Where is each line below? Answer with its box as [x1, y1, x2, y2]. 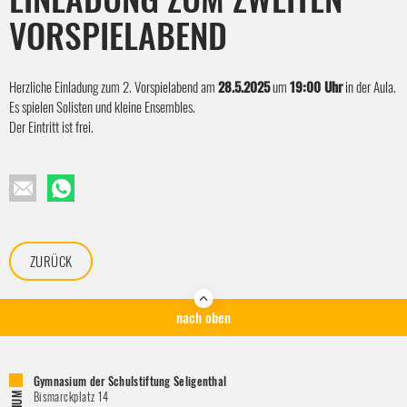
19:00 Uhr [290, 75, 342, 96]
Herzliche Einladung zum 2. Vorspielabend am [9, 75, 218, 96]
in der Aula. [342, 75, 396, 96]
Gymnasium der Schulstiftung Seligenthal [33, 372, 227, 391]
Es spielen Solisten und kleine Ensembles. [9, 95, 195, 116]
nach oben [176, 306, 231, 327]
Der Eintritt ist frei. [9, 115, 94, 136]
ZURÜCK [29, 251, 73, 272]
